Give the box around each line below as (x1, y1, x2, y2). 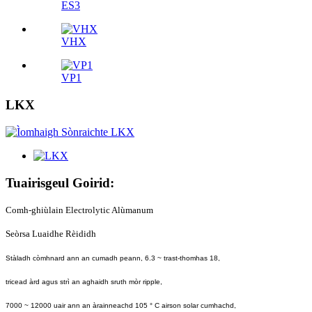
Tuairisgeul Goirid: (6, 175, 114, 190)
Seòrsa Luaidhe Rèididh (6, 228, 96, 240)
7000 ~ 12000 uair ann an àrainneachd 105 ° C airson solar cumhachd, (6, 302, 236, 310)
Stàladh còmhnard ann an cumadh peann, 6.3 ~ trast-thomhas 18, (6, 254, 220, 263)
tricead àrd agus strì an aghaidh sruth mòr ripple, (6, 278, 162, 286)
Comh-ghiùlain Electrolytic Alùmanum (6, 205, 153, 216)
